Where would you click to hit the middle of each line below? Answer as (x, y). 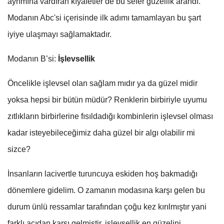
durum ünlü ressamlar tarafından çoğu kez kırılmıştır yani (107, 207)
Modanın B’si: (32, 59)
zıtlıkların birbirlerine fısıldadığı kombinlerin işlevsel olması (110, 116)
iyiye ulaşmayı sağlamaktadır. (59, 34)
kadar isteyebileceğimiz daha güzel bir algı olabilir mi (101, 133)
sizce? (19, 149)
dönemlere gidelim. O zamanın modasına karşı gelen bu (106, 190)
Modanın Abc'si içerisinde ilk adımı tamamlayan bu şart (104, 18)
